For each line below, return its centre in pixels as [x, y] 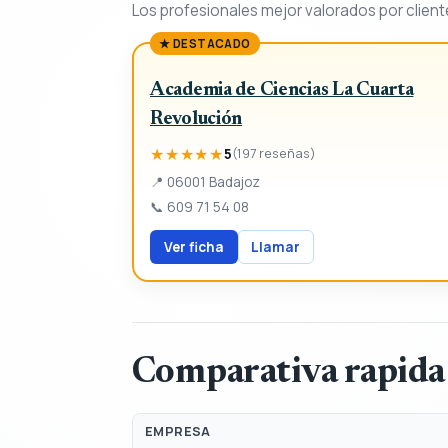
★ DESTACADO [204, 43]
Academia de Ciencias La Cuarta [282, 90]
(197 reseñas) [274, 153]
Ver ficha [193, 246]
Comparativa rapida [288, 374]
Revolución [196, 119]
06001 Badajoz [212, 181]
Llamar [276, 246]
